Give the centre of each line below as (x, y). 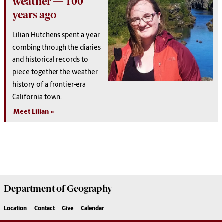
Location (15, 209)
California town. (38, 97)
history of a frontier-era (49, 85)
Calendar (92, 209)
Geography (88, 189)
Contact (44, 209)
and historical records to (50, 60)
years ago (34, 14)
